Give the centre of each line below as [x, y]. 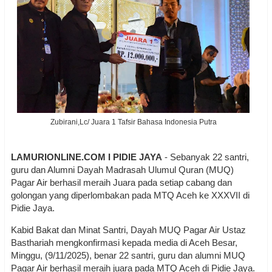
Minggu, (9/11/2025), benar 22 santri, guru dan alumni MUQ [128, 255]
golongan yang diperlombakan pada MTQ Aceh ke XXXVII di [130, 195]
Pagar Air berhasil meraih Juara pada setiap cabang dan [121, 182]
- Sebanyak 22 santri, [206, 157]
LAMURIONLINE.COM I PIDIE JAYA [87, 157]
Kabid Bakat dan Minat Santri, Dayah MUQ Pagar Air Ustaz [128, 230]
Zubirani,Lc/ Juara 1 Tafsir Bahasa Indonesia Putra [133, 122]
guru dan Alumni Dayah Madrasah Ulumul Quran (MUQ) [122, 170]
